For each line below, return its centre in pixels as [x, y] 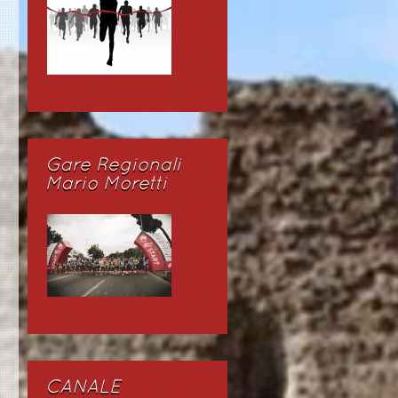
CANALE [83, 388]
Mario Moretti [106, 184]
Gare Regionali [113, 166]
